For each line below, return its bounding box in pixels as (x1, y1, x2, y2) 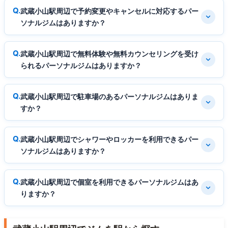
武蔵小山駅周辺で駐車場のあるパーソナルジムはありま (20, 92, 198, 101)
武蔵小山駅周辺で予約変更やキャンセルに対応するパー (20, 6, 198, 15)
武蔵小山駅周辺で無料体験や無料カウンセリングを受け (20, 49, 198, 58)
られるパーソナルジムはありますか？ (20, 61, 141, 70)
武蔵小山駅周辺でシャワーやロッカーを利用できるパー (20, 134, 198, 144)
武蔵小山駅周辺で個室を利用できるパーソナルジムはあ (20, 177, 198, 186)
